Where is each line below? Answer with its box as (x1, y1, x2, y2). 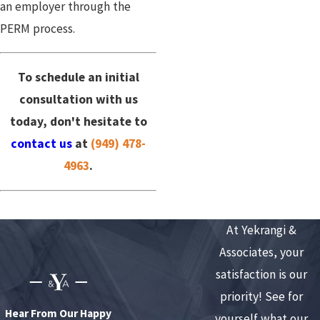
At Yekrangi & (226, 222, 297, 239)
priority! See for (220, 289, 304, 305)
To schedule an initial (17, 69, 139, 85)
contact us (11, 135, 73, 151)
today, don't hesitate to (9, 113, 147, 129)
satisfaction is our (216, 266, 308, 283)
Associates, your (219, 244, 304, 261)
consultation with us (19, 91, 138, 107)
